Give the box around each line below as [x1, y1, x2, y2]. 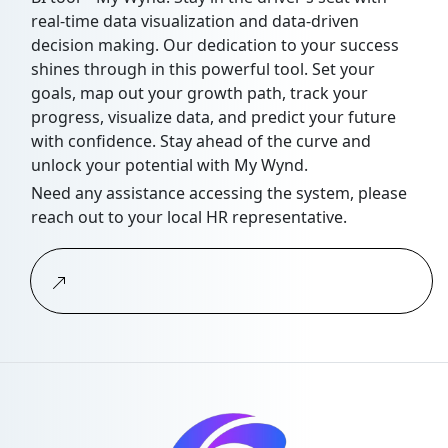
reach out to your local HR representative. [31, 206, 347, 229]
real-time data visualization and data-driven [31, 10, 359, 33]
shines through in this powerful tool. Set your [31, 58, 375, 81]
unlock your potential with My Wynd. [31, 154, 308, 177]
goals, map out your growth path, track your [31, 82, 368, 105]
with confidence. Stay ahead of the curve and [31, 130, 371, 153]
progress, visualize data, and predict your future [31, 106, 396, 129]
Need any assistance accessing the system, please [31, 182, 407, 205]
